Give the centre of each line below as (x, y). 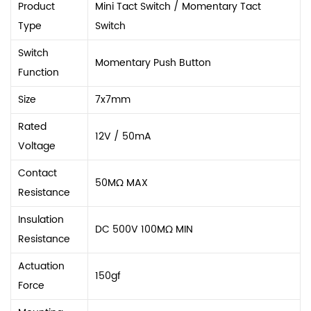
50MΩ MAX (121, 183)
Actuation (41, 266)
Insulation (41, 219)
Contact (37, 173)
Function (39, 72)
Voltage (37, 146)
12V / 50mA (123, 136)
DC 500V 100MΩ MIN (144, 229)
